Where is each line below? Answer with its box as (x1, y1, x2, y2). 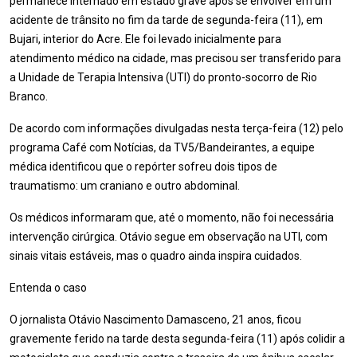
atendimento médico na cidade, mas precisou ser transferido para (10, 52, 341, 65)
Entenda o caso (10, 281, 87, 294)
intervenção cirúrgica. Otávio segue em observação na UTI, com (10, 230, 328, 243)
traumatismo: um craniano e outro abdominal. (10, 179, 240, 192)
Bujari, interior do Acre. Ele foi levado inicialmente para (10, 33, 281, 45)
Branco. (10, 90, 48, 103)
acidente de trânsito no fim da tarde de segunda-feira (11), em (10, 14, 323, 26)
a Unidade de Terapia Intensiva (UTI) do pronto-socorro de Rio (10, 71, 317, 84)
